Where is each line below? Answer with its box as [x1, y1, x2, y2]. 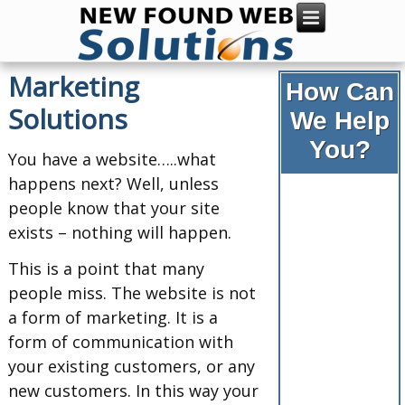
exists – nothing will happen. [8, 221, 232, 244]
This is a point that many [8, 258, 205, 280]
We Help [289, 107, 390, 136]
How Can [285, 78, 394, 107]
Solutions [8, 100, 128, 138]
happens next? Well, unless [8, 173, 220, 195]
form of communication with [8, 331, 234, 353]
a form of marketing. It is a [8, 306, 219, 329]
